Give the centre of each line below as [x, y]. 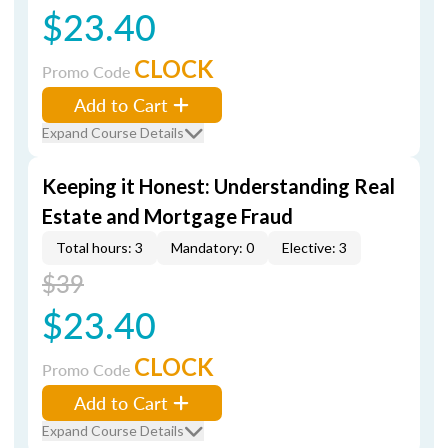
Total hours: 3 [99, 247]
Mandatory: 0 [212, 247]
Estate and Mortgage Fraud [167, 216]
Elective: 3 [314, 247]
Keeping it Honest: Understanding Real [218, 186]
